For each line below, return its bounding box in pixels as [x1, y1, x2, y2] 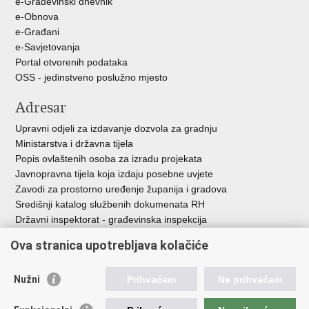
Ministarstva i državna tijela [15, 138, 134, 149]
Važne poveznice [15, 256, 122, 274]
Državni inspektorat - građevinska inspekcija [15, 214, 208, 225]
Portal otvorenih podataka [15, 57, 128, 68]
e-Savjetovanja [15, 41, 81, 52]
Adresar [15, 99, 67, 117]
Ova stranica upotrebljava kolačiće [10, 238, 208, 252]
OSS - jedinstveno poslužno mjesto [15, 72, 168, 83]
